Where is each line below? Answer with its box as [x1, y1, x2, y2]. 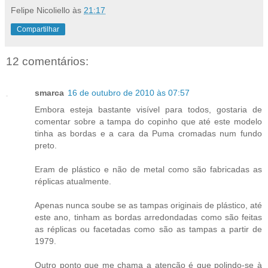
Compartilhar [17, 25, 59, 34]
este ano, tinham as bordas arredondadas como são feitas [35, 212, 262, 222]
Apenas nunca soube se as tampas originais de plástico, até [35, 200, 262, 210]
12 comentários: [6, 55, 89, 68]
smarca [35, 87, 64, 98]
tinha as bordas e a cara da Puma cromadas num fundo [35, 128, 262, 138]
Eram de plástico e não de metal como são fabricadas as [35, 164, 262, 174]
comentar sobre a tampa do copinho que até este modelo [35, 116, 262, 126]
